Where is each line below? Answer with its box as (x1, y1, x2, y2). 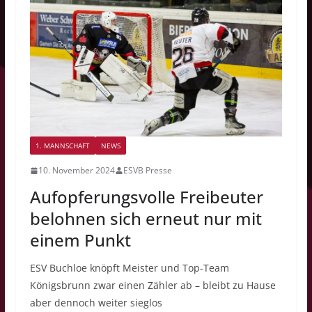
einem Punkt (29, 228, 131, 252)
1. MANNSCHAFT (35, 141, 90, 151)
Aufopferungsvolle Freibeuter (29, 185, 263, 209)
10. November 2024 (38, 164, 115, 177)
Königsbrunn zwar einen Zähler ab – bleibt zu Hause (29, 279, 276, 292)
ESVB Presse (123, 164, 172, 177)
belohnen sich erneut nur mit (29, 207, 262, 231)
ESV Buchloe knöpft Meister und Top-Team (29, 261, 229, 275)
